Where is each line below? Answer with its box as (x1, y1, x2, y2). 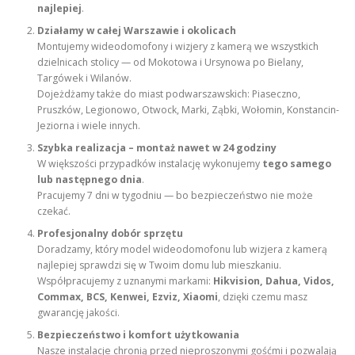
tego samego (262, 157, 332, 171)
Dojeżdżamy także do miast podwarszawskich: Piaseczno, (37, 87, 301, 101)
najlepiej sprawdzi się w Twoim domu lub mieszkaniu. (37, 258, 282, 273)
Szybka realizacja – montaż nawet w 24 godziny (37, 141, 277, 155)
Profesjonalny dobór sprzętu (37, 227, 184, 241)
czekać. (37, 204, 71, 219)
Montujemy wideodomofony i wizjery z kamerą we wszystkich (37, 40, 319, 54)
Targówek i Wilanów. (37, 71, 132, 86)
